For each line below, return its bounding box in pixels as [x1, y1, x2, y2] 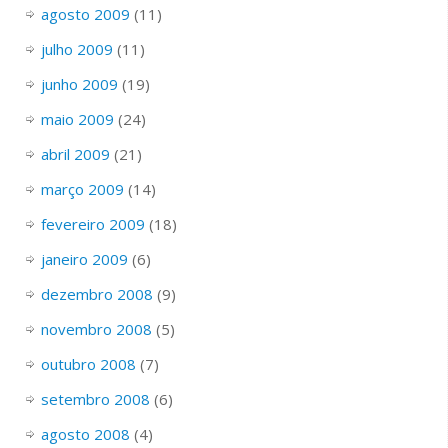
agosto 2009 [40, 3, 130, 24]
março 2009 [40, 178, 124, 199]
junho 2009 [40, 73, 118, 94]
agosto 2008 [40, 423, 130, 444]
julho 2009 [40, 38, 113, 59]
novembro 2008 [40, 318, 152, 339]
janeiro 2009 [40, 248, 128, 269]
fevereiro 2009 [40, 213, 145, 234]
